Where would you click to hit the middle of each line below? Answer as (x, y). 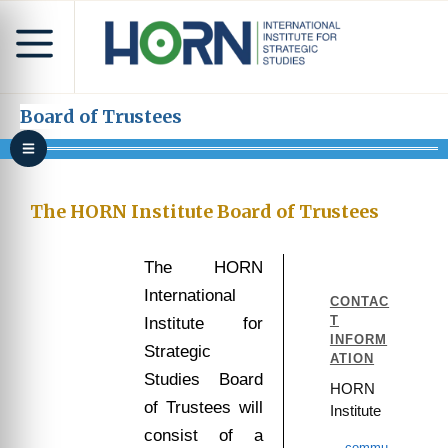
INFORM (358, 340)
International (189, 295)
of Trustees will (203, 407)
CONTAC (359, 302)
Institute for (203, 323)
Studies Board (203, 379)
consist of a (203, 435)
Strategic (177, 351)
